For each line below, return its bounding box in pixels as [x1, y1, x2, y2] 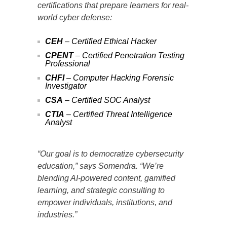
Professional [45, 59, 90, 68]
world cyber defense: [37, 13, 112, 22]
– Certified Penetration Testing [73, 51, 184, 60]
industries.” [37, 210, 77, 219]
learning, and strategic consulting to [37, 185, 165, 195]
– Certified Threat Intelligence [64, 109, 172, 119]
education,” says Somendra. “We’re [37, 161, 164, 170]
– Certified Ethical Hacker [63, 36, 157, 46]
